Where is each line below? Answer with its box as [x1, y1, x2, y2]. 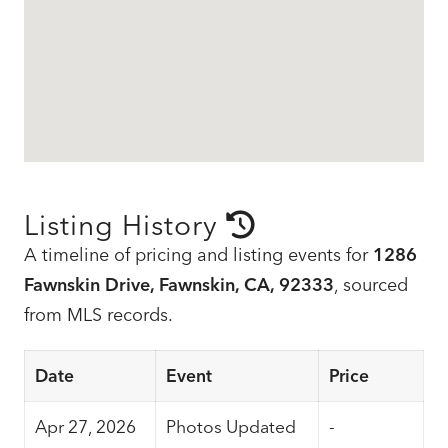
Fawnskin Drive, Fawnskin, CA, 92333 [24, 272, 334, 296]
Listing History [24, 207, 226, 242]
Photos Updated [166, 415, 296, 437]
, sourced [334, 272, 408, 296]
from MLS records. [24, 302, 173, 326]
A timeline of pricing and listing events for [24, 242, 373, 266]
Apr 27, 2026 [35, 415, 136, 437]
